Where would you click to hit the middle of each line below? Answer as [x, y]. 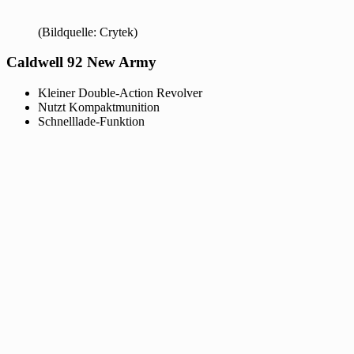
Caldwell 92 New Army [81, 62]
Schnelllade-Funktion [91, 122]
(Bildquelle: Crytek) [88, 32]
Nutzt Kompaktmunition [99, 107]
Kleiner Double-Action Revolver [120, 93]
